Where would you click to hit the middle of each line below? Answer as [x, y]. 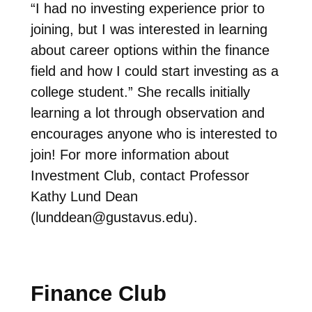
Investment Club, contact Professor [140, 175]
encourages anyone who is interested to [154, 133]
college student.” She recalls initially [140, 92]
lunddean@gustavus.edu [112, 217]
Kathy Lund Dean [84, 196]
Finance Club [98, 293]
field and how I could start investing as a [154, 71]
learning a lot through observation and [147, 112]
